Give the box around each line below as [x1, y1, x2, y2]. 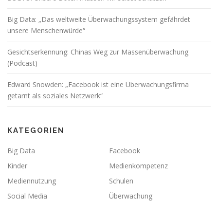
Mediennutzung [7, 176, 56, 185]
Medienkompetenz [109, 161, 168, 170]
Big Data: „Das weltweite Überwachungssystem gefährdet [7, 14, 190, 24]
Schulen [109, 176, 133, 185]
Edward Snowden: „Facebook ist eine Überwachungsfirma [7, 79, 189, 89]
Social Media [7, 191, 47, 200]
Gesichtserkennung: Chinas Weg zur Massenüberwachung [7, 47, 188, 56]
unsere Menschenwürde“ [7, 25, 85, 35]
